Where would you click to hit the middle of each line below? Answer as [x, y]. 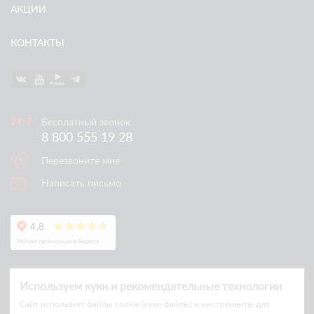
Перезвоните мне [81, 161]
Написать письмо [81, 184]
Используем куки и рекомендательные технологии [151, 287]
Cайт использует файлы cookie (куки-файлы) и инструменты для [145, 304]
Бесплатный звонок [86, 123]
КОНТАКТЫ [37, 43]
